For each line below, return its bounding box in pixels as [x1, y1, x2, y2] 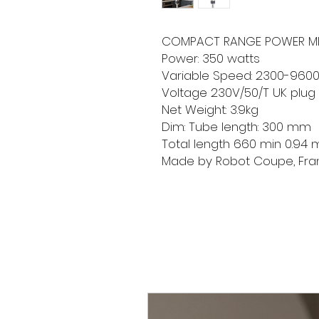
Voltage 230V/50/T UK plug [162, 83, 315, 101]
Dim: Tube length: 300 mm [162, 117, 311, 135]
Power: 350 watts [162, 49, 260, 67]
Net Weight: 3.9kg [162, 100, 258, 118]
